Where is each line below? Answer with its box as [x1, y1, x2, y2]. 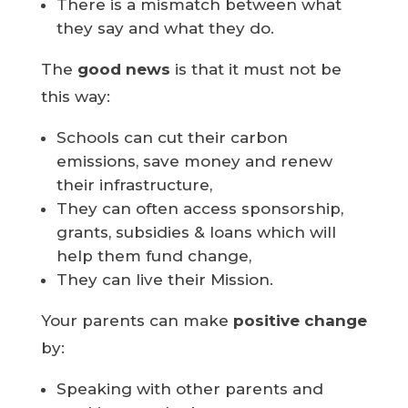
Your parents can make [40, 311, 233, 330]
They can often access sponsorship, [56, 199, 343, 218]
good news [76, 60, 170, 78]
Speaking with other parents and [56, 380, 323, 398]
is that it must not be [169, 60, 342, 78]
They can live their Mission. [56, 270, 273, 289]
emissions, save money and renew [56, 152, 332, 170]
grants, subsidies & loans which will [56, 223, 336, 241]
